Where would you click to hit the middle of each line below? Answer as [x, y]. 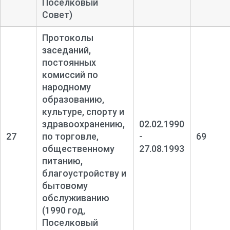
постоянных [69, 62]
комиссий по [70, 74]
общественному [78, 148]
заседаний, [66, 50]
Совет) [57, 14]
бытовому [65, 185]
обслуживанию [75, 198]
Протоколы [68, 37]
